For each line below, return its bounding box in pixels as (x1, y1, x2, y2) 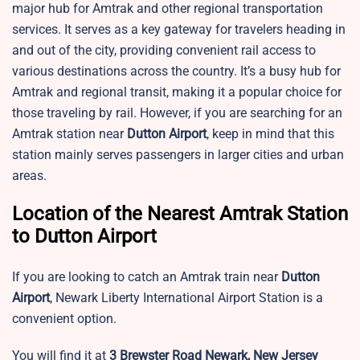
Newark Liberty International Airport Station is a (55, 290, 323, 306)
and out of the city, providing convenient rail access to (12, 43, 316, 59)
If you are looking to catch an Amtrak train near (12, 269, 281, 285)
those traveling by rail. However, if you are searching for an (12, 105, 342, 121)
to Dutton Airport (12, 225, 157, 248)
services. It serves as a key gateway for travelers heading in (12, 22, 346, 38)
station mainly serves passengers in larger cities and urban (12, 147, 344, 163)
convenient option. (12, 311, 120, 327)
